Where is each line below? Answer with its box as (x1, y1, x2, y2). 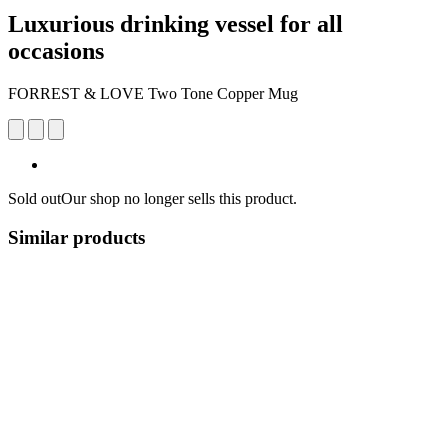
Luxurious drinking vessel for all (8, 10, 343, 37)
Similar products (8, 226, 145, 248)
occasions (8, 37, 104, 64)
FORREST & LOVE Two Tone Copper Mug (8, 84, 298, 102)
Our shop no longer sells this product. (61, 189, 297, 207)
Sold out (8, 189, 61, 207)
